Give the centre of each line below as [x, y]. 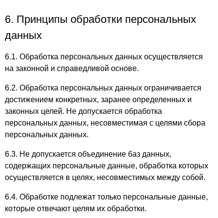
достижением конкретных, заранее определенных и [98, 100]
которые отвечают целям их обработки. [76, 209]
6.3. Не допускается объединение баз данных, [88, 154]
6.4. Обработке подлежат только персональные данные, [106, 197]
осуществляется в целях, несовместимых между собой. [105, 177]
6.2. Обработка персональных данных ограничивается [103, 88]
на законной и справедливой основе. [72, 68]
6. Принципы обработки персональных [100, 19]
